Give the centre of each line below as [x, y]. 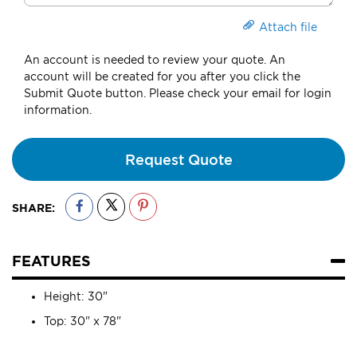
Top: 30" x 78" [82, 321]
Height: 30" [76, 296]
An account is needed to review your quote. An [155, 60]
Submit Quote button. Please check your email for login [178, 93]
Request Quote [178, 160]
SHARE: [33, 208]
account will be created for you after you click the [162, 76]
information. [58, 110]
